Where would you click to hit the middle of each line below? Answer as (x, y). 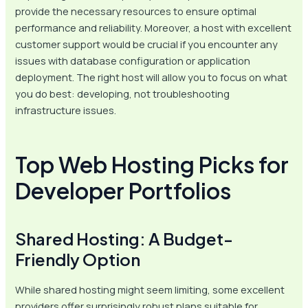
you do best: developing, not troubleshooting (123, 94)
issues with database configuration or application (133, 61)
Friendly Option (78, 260)
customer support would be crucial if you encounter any (147, 44)
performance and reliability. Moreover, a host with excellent (154, 28)
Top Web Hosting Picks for (152, 165)
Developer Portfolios (123, 191)
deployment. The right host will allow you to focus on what (152, 77)
